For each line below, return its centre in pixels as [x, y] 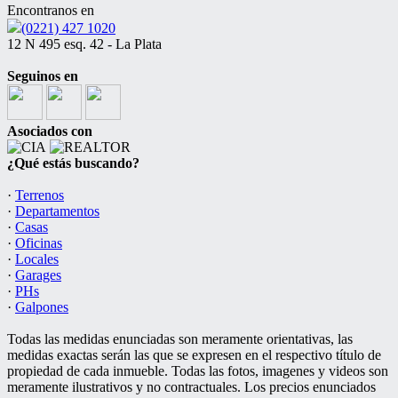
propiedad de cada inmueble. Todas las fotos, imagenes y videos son [198, 371]
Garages [38, 275]
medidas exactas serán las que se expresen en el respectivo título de [194, 355]
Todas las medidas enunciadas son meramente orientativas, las [180, 339]
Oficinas [39, 243]
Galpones [42, 307]
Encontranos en [51, 10]
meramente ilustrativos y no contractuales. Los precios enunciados [191, 387]
